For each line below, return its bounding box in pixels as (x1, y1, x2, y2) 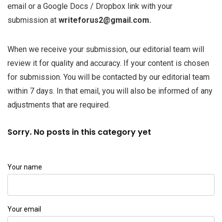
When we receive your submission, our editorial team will (7, 45, 204, 54)
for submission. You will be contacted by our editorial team (7, 72, 210, 82)
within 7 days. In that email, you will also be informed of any (7, 86, 213, 96)
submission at (7, 15, 58, 25)
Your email (7, 205, 41, 213)
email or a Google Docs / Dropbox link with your (7, 1, 172, 11)
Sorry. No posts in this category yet (7, 126, 151, 138)
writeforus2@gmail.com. (58, 15, 151, 25)
